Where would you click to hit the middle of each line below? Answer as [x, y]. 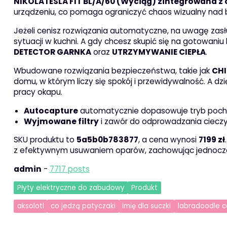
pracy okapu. [38, 92]
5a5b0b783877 [107, 139]
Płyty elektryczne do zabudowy [71, 187]
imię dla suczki [147, 206]
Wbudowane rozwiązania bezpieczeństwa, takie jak [112, 70]
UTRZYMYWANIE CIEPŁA [159, 52]
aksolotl [30, 206]
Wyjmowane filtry [61, 121]
